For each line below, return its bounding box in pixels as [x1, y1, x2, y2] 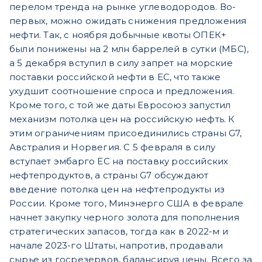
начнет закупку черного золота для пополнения [9, 211, 239, 223]
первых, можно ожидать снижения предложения [9, 15, 247, 26]
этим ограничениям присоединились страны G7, [9, 127, 242, 139]
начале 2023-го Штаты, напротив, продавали [9, 239, 223, 251]
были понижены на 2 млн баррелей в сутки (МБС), [9, 43, 249, 54]
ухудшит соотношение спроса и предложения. [9, 85, 235, 96]
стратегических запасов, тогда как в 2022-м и [9, 225, 228, 237]
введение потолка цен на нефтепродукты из [9, 183, 225, 195]
